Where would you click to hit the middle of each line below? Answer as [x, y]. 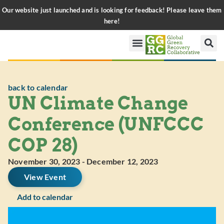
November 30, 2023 [44, 161]
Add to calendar [45, 196]
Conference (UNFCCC [106, 124]
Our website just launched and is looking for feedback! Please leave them [112, 10]
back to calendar [38, 87]
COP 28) [43, 145]
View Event [45, 176]
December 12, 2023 [122, 161]
